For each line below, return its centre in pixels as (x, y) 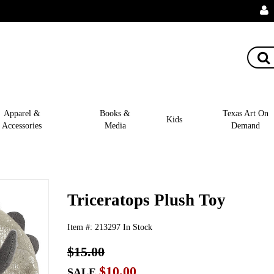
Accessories (22, 125)
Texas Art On (245, 113)
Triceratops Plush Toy (146, 200)
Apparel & (22, 113)
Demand (245, 125)
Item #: (81, 227)
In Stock (138, 227)
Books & (115, 113)
